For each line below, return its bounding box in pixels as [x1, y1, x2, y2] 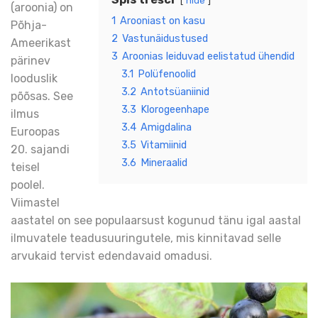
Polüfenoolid [138, 68, 196, 81]
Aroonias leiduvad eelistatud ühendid [122, 50, 295, 63]
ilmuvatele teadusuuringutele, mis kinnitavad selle [11, 231, 281, 246]
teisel [11, 160, 40, 175]
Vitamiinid [141, 139, 187, 152]
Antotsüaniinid [141, 86, 209, 99]
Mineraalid [141, 157, 187, 170]
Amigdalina [141, 121, 192, 134]
